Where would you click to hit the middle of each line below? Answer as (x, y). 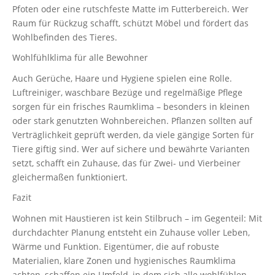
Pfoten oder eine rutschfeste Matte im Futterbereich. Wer (130, 9)
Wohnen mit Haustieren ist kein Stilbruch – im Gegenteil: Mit (137, 218)
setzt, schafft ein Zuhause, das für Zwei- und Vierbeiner (126, 163)
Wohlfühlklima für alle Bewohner (80, 58)
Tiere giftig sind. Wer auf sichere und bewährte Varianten (131, 149)
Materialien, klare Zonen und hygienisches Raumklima (124, 260)
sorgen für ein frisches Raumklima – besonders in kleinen (131, 106)
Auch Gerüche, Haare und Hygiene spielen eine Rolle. (122, 78)
